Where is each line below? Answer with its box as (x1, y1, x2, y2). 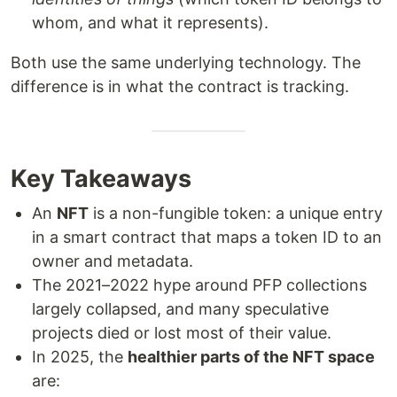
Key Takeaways (11, 163, 191, 193)
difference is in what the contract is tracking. (11, 76, 349, 96)
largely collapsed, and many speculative (32, 299, 329, 318)
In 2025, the (32, 346, 128, 366)
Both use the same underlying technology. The (11, 52, 361, 72)
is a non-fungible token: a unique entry (89, 203, 383, 222)
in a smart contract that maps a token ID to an (32, 227, 382, 246)
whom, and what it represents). (32, 12, 269, 32)
